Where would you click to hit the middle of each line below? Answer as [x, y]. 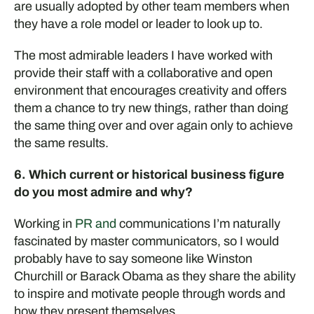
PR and [97, 224]
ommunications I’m [177, 224]
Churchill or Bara [60, 276]
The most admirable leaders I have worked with [143, 55]
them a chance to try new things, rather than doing [151, 108]
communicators [173, 241]
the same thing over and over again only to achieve [153, 125]
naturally [255, 224]
